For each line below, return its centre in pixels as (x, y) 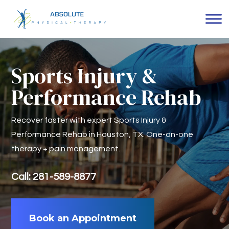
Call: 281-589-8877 (54, 177)
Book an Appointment (83, 218)
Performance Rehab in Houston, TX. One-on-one (102, 134)
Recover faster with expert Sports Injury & (89, 120)
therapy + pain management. (66, 148)
